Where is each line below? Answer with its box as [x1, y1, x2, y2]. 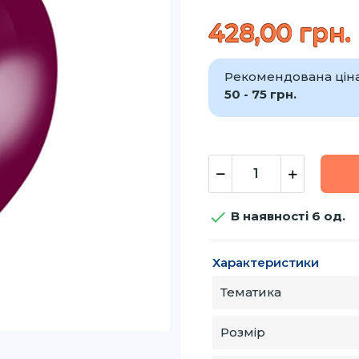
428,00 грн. [208, 18, 351, 48]
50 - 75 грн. [224, 86, 296, 102]
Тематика [220, 284, 281, 300]
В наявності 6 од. [227, 208, 345, 224]
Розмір [220, 324, 265, 340]
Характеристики [212, 254, 319, 270]
